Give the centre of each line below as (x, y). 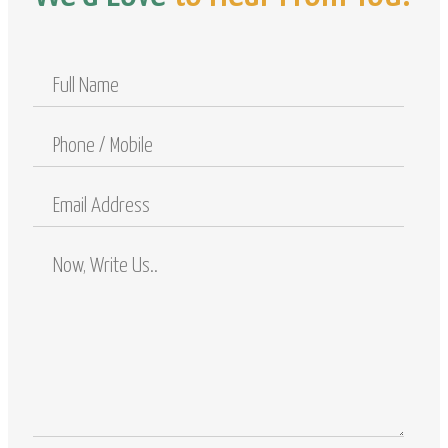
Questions (64, 296)
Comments (65, 256)
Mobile (51, 176)
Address (57, 216)
